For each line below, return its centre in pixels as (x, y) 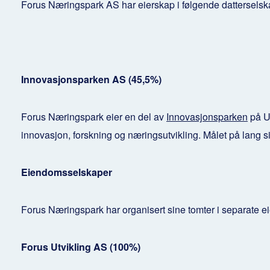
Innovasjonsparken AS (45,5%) (91, 79)
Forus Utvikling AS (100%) (81, 246)
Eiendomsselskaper (67, 172)
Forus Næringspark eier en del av (94, 116)
